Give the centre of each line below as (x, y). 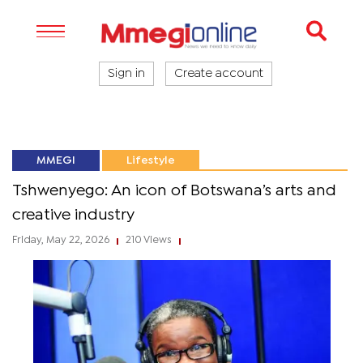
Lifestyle (151, 160)
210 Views (149, 240)
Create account (219, 74)
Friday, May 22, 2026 (62, 240)
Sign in (126, 74)
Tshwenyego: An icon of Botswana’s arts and (174, 191)
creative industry (73, 215)
